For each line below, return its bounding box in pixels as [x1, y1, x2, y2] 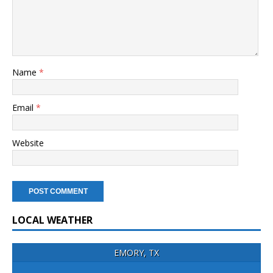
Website [12, 136, 44, 149]
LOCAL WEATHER [12, 213, 93, 227]
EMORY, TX [114, 247, 159, 259]
